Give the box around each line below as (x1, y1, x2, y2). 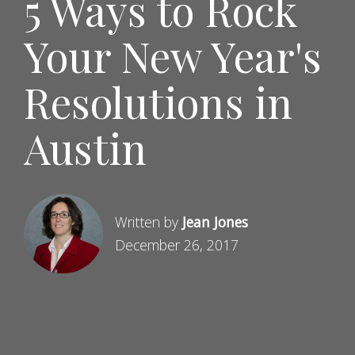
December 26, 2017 (115, 235, 239, 254)
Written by (115, 212, 182, 231)
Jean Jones (182, 212, 248, 231)
